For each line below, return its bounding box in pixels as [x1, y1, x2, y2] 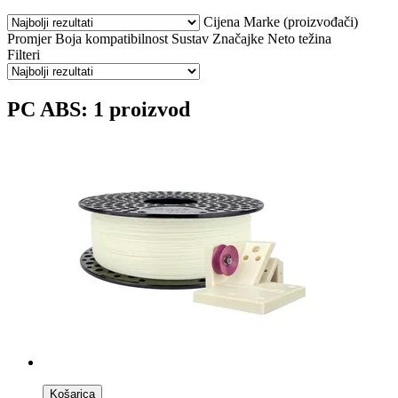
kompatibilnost [85, 30, 168, 46]
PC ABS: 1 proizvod [7, 97, 190, 121]
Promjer [7, 30, 52, 46]
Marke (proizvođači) [243, 13, 358, 29]
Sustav [171, 30, 209, 46]
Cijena [203, 13, 240, 29]
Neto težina [267, 30, 331, 46]
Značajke [212, 30, 264, 46]
